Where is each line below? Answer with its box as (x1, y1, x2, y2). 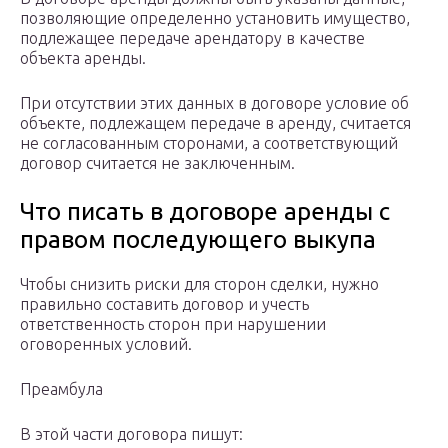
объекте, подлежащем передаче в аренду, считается (20, 114, 411, 133)
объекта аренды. (20, 49, 146, 68)
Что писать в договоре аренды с (20, 198, 390, 226)
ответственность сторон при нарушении (20, 315, 326, 334)
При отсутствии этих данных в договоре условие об (20, 94, 409, 113)
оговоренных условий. (20, 335, 192, 354)
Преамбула (20, 380, 103, 399)
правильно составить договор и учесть (20, 295, 309, 314)
